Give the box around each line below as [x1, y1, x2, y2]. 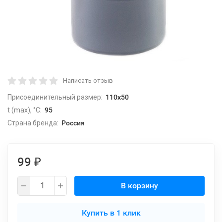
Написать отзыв [63, 77, 113, 84]
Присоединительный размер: [7, 93, 103, 101]
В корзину [121, 181, 158, 190]
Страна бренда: [7, 119, 58, 127]
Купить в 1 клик [81, 208, 141, 218]
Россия [61, 119, 85, 127]
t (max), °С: [7, 106, 42, 114]
